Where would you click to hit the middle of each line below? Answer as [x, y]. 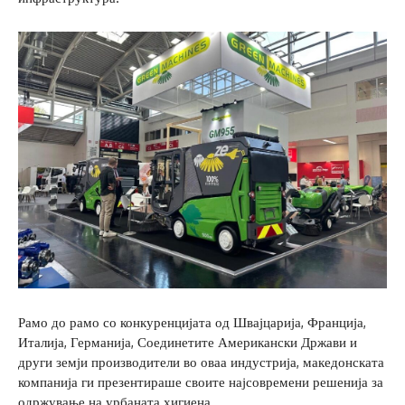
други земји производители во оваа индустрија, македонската [201, 363]
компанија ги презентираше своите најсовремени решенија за [201, 382]
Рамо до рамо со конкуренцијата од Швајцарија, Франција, [192, 323]
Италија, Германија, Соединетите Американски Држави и [188, 343]
